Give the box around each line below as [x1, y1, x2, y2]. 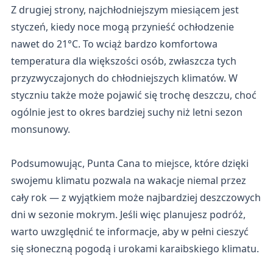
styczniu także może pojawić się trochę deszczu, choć [10, 88, 257, 102]
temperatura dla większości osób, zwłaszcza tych [10, 54, 236, 68]
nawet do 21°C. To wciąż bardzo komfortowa [10, 37, 218, 51]
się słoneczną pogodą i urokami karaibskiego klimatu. [10, 242, 259, 255]
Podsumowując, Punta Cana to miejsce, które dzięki [10, 157, 249, 170]
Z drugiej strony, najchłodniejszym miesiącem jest [10, 3, 239, 16]
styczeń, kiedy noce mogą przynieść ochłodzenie [10, 20, 234, 34]
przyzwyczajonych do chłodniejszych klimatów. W [10, 71, 238, 85]
